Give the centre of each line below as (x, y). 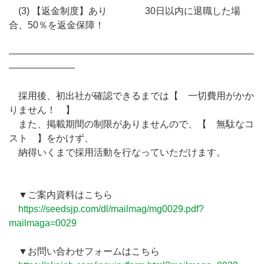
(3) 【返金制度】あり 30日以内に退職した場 (125, 11)
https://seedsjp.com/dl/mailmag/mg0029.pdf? (111, 209)
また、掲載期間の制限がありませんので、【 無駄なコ (131, 124)
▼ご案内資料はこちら (61, 195)
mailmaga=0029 (43, 223)
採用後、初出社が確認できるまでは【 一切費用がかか (131, 96)
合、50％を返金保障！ (57, 25)
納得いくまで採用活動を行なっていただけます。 (117, 152)
